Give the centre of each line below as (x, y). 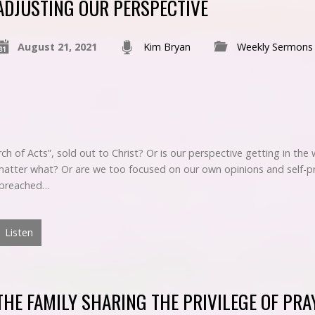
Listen (18, 232)
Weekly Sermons (275, 47)
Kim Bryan (167, 47)
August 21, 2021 (57, 47)
